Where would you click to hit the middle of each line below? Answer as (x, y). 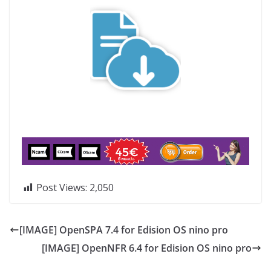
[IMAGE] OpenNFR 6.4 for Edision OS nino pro (147, 248)
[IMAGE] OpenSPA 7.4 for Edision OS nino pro (124, 230)
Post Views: (62, 187)
